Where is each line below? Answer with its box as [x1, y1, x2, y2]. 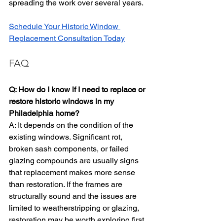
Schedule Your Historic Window [9, 22, 120, 31]
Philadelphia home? [9, 109, 79, 118]
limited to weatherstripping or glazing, [9, 203, 141, 213]
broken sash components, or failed [9, 144, 131, 153]
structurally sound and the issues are [9, 191, 139, 201]
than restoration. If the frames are [9, 180, 124, 189]
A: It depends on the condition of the [9, 120, 135, 130]
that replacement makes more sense [9, 168, 137, 177]
